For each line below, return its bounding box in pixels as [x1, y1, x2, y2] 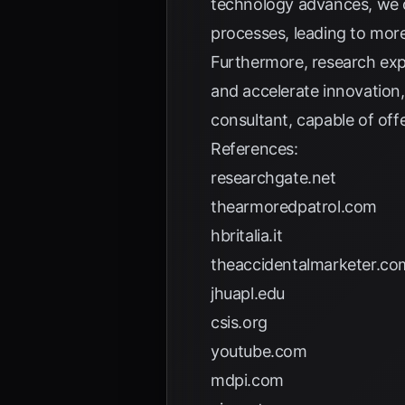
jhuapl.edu [211, 284, 285, 303]
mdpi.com [211, 371, 284, 390]
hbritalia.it [211, 226, 283, 245]
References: [211, 139, 298, 158]
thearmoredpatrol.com [211, 197, 377, 216]
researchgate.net [211, 168, 336, 187]
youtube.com [211, 342, 307, 361]
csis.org [211, 313, 268, 332]
